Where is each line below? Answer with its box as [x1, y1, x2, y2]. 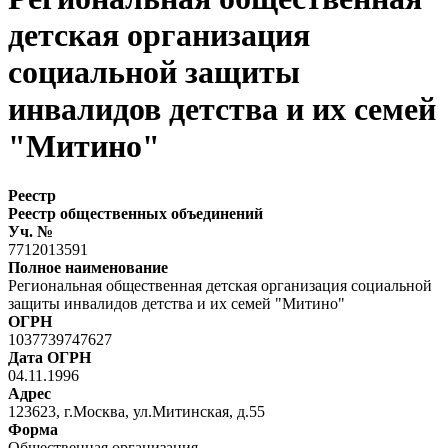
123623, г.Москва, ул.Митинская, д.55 [8, 402, 265, 420]
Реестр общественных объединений [8, 204, 263, 222]
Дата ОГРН [8, 348, 91, 366]
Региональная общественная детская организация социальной [8, 276, 432, 294]
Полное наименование [8, 258, 168, 276]
